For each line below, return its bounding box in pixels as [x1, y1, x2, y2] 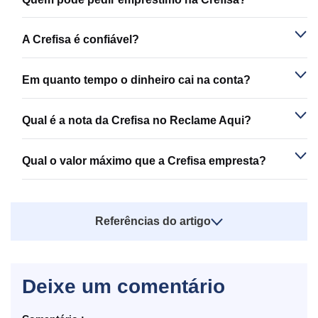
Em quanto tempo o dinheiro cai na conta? [22, 74, 251, 87]
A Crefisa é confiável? [22, 33, 139, 46]
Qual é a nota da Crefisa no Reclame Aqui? [22, 114, 251, 127]
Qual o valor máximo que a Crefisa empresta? [22, 155, 266, 168]
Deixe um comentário [22, 275, 225, 298]
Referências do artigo [95, 215, 211, 228]
